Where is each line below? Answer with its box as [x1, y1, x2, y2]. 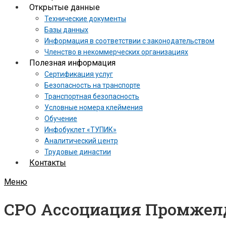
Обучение [44, 115, 77, 123]
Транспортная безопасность [44, 92, 139, 100]
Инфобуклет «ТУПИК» [44, 126, 117, 134]
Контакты [29, 158, 66, 167]
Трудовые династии [44, 148, 111, 156]
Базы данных [44, 26, 88, 34]
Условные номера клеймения [44, 103, 143, 111]
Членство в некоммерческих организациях [44, 48, 188, 56]
